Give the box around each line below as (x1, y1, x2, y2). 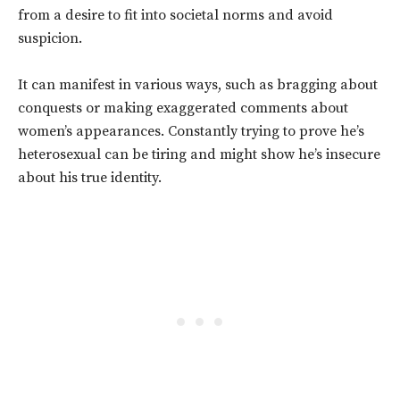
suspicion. (18, 29, 86, 48)
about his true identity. (18, 169, 162, 187)
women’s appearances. (18, 122, 168, 141)
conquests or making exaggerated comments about (18, 99, 348, 118)
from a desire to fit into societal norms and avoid (18, 6, 333, 25)
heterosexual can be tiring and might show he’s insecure (18, 146, 380, 164)
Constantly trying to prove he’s (168, 122, 364, 141)
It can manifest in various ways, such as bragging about (18, 76, 378, 95)
